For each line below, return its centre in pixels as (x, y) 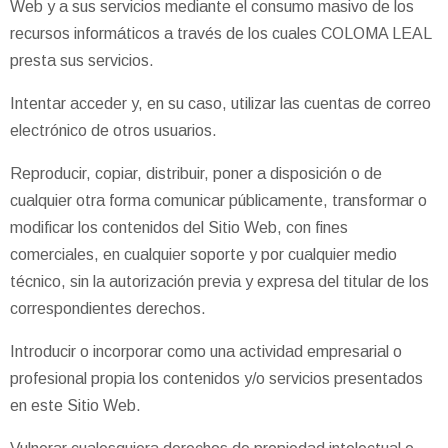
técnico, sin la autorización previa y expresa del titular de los (219, 281)
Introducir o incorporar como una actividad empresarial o (206, 351)
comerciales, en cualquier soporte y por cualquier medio (203, 254)
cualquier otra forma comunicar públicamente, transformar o (218, 200)
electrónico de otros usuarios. (113, 130)
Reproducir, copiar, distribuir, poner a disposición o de (196, 173)
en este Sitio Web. (75, 405)
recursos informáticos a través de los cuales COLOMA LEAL (220, 33)
